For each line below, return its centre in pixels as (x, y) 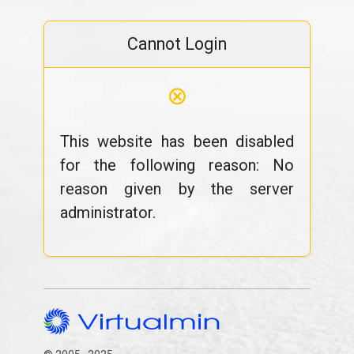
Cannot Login (177, 44)
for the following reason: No (177, 165)
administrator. (107, 213)
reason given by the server (177, 189)
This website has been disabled (177, 141)
